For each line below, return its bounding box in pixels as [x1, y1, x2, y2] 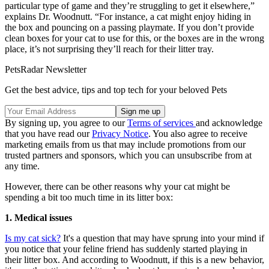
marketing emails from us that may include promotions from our [5, 139, 246, 150]
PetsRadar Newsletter [5, 64, 86, 74]
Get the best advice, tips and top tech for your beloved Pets [5, 84, 227, 95]
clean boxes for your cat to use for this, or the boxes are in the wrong [5, 32, 264, 43]
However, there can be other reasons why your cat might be [5, 181, 230, 192]
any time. [5, 160, 40, 171]
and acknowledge [196, 117, 262, 128]
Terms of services [127, 117, 196, 128]
